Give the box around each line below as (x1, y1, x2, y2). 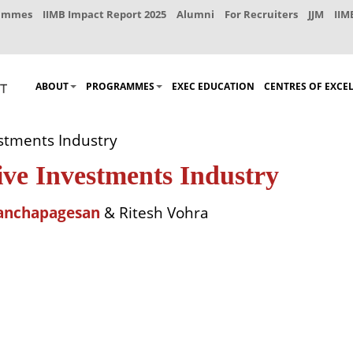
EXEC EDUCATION (172, 80, 255, 94)
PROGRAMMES (86, 80, 154, 94)
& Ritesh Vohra (100, 203, 209, 224)
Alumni (176, 7, 214, 21)
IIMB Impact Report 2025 (43, 7, 166, 21)
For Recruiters (225, 7, 298, 21)
